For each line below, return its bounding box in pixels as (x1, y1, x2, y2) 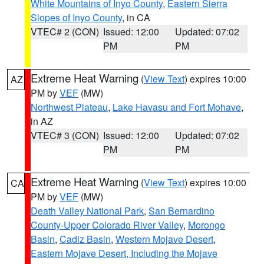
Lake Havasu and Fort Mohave (113, 100, 241, 114)
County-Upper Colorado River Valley (31, 218, 183, 232)
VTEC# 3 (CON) (31, 128, 99, 142)
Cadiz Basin (60, 232, 111, 246)
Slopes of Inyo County (31, 11, 122, 24)
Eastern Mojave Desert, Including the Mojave (31, 246, 217, 260)
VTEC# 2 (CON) (31, 25, 99, 38)
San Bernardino (148, 204, 214, 217)
